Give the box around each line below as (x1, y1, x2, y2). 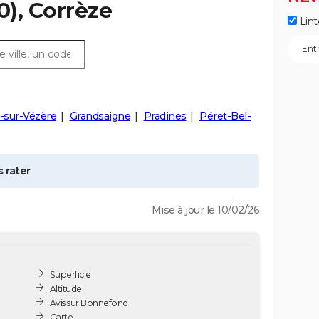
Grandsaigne (69, 110, 130, 122)
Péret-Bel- (199, 110, 251, 122)
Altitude (49, 283, 82, 294)
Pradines (143, 110, 187, 122)
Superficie (49, 268, 91, 280)
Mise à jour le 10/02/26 (151, 204, 259, 216)
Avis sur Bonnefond (49, 297, 128, 308)
